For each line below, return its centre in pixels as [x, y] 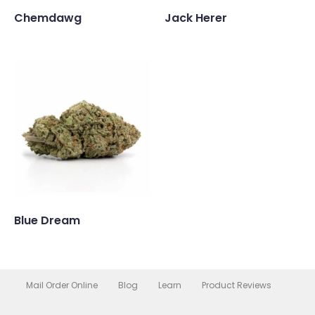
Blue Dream [47, 221]
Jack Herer [196, 18]
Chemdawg [48, 18]
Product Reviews [237, 285]
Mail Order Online [62, 285]
